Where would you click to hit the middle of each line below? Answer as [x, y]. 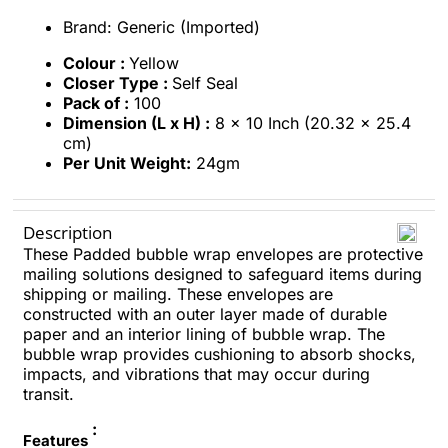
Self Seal [205, 83]
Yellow [154, 63]
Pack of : [96, 103]
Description [67, 232]
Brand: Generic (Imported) [161, 27]
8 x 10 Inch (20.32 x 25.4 [310, 123]
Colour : [96, 63]
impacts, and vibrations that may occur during [196, 374]
